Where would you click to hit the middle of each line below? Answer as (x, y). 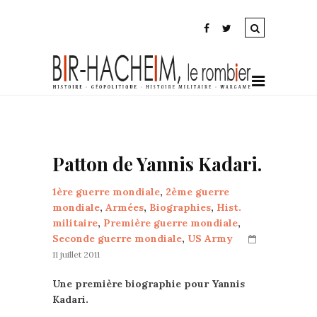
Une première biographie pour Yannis (149, 284)
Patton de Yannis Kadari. (157, 164)
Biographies (180, 207)
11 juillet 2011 (76, 254)
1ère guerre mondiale (106, 192)
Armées (125, 207)
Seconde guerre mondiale (117, 238)
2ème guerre (197, 192)
